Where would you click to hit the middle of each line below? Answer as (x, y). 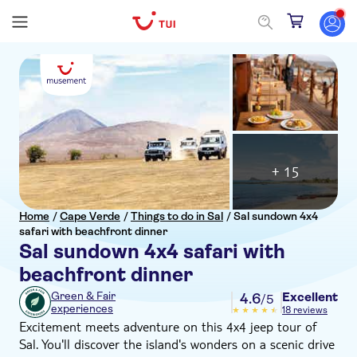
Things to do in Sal (177, 216)
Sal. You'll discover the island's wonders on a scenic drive (177, 344)
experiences (82, 308)
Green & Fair (83, 296)
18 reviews (305, 310)
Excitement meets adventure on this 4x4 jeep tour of (168, 326)
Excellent (310, 296)
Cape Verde (90, 216)
